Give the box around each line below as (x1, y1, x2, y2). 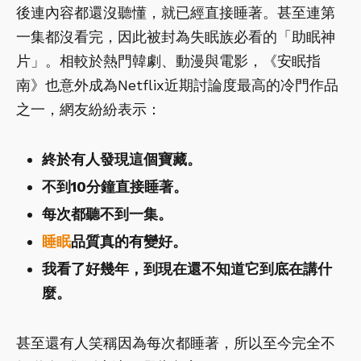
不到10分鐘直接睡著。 (42, 178, 188, 196)
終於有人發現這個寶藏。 (42, 151, 201, 168)
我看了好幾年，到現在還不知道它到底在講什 (42, 260, 332, 278)
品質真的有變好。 (71, 233, 187, 251)
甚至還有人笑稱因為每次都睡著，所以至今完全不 (16, 334, 335, 352)
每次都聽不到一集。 (42, 205, 172, 223)
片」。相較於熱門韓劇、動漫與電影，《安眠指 (16, 52, 321, 70)
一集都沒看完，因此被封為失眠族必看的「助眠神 (16, 28, 335, 46)
